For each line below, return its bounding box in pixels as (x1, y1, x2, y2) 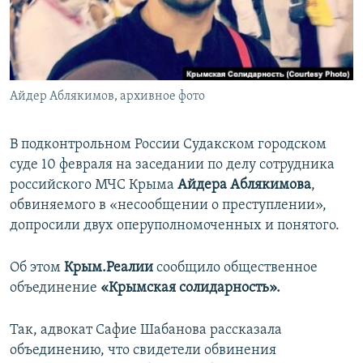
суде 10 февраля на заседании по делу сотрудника (10, 157, 335, 173)
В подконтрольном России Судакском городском (10, 137, 327, 153)
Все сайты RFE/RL (28, 116, 139, 132)
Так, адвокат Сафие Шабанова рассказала (10, 322, 282, 339)
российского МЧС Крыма (10, 177, 177, 194)
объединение (10, 280, 100, 297)
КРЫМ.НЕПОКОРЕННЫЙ (29, 38, 143, 50)
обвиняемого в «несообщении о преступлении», (10, 198, 327, 214)
